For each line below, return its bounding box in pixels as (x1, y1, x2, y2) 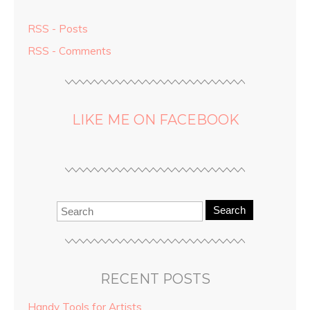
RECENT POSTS (100, 271, 210, 288)
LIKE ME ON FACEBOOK (71, 111, 239, 129)
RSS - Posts (28, 22, 88, 36)
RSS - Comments (28, 44, 111, 58)
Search (213, 204, 246, 217)
